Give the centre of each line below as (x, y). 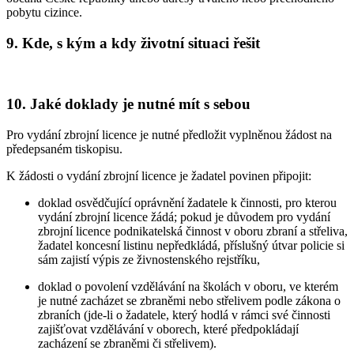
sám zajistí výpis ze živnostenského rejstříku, (149, 260)
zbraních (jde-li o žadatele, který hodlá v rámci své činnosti (184, 315)
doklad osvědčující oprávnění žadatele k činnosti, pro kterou (187, 203)
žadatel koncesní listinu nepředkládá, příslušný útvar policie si (191, 246)
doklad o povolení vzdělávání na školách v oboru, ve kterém (188, 287)
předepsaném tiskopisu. (64, 149)
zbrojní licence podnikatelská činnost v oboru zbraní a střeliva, (193, 232)
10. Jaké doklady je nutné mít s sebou (128, 104)
